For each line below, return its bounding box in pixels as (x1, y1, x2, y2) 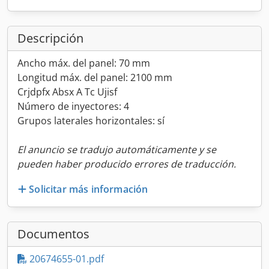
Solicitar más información (29, 182, 148, 196)
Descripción (17, 30, 83, 46)
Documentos (17, 225, 89, 242)
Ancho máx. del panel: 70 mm (17, 56, 150, 70)
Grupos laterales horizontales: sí (17, 114, 165, 127)
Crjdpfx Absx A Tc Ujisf (17, 85, 117, 98)
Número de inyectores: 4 (17, 100, 129, 113)
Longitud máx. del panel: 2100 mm (17, 71, 172, 84)
